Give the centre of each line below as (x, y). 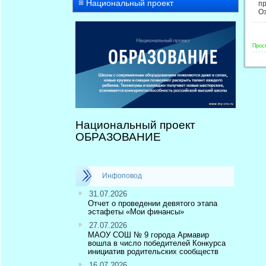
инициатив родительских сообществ (153, 251)
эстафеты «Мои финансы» (136, 211)
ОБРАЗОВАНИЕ (118, 137)
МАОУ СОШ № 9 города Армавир (148, 235)
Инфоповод (122, 175)
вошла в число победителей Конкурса (157, 243)
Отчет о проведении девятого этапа (153, 203)
